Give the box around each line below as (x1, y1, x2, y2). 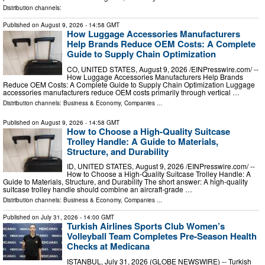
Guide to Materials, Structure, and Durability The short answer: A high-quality (3, 176, 248, 187)
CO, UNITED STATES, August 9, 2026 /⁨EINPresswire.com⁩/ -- (67, 63, 258, 74)
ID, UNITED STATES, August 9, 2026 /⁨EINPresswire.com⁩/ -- (67, 161, 255, 172)
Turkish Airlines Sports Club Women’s (67, 219, 225, 233)
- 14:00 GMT (78, 213, 114, 222)
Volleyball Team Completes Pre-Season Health (67, 230, 257, 243)
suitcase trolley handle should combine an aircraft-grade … (3, 184, 192, 195)
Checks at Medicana (67, 240, 150, 253)
